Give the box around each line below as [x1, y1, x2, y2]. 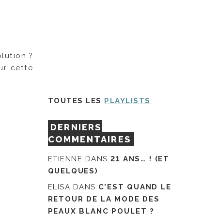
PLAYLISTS [104, 96, 151, 105]
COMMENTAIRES [47, 134, 131, 144]
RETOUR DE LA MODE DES [47, 194, 160, 203]
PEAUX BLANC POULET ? [47, 206, 155, 216]
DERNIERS [50, 122, 102, 132]
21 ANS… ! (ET [110, 155, 170, 164]
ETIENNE [47, 155, 83, 164]
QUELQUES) [47, 167, 98, 176]
